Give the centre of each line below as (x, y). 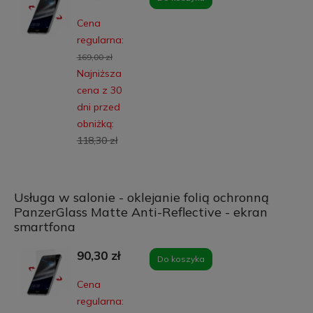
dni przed (98, 107)
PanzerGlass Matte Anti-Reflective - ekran (140, 212)
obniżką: (95, 123)
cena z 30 (99, 90)
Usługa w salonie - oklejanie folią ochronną (141, 197)
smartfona (44, 226)
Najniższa (99, 73)
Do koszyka (181, 259)
